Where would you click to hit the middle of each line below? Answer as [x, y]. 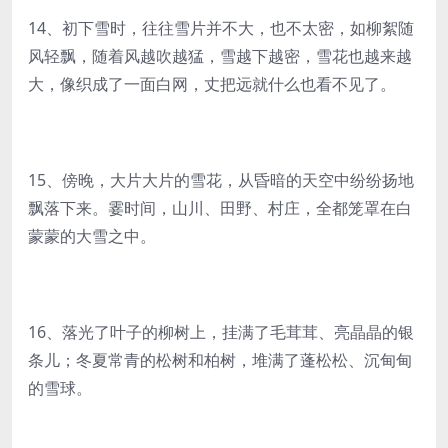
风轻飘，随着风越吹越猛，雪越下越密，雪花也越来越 [220, 56]
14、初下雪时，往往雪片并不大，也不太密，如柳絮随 [221, 28]
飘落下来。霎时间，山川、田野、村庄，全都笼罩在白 [220, 208]
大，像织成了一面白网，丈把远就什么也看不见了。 [212, 84]
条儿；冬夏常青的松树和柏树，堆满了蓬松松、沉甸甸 [220, 360]
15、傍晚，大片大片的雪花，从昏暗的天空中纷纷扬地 [221, 180]
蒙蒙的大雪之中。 [92, 236]
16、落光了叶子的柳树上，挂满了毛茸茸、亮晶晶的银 [221, 332]
